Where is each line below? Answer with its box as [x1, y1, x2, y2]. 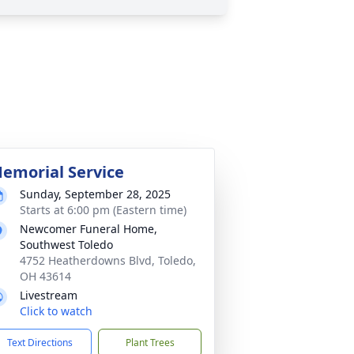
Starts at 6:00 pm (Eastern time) [20, 202, 186, 217]
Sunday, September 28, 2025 [20, 186, 171, 201]
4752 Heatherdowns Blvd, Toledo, [20, 253, 196, 268]
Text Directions [7, 336, 73, 349]
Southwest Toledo [20, 237, 113, 252]
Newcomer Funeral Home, [20, 221, 157, 236]
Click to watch [20, 303, 92, 318]
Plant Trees [125, 336, 175, 349]
